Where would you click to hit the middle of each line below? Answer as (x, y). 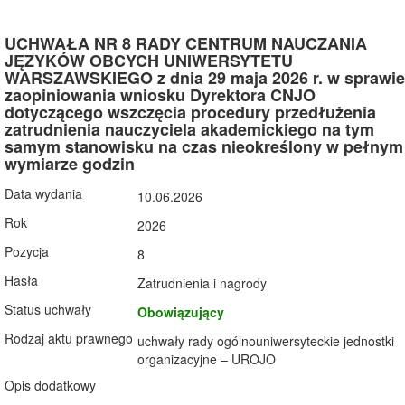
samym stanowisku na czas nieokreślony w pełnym (204, 146)
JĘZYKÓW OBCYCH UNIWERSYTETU (149, 61)
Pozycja (27, 251)
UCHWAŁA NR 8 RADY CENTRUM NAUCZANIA (186, 43)
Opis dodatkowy (50, 385)
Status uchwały (48, 309)
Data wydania (43, 193)
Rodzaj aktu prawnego (69, 338)
